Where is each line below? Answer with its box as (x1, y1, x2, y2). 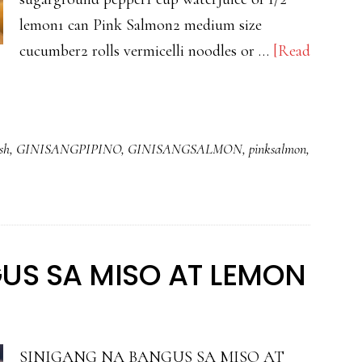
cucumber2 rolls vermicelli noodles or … (19, 41, 273, 61)
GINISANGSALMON (128, 140, 242, 158)
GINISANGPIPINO (16, 140, 121, 158)
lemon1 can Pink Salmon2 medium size (19, 15, 262, 35)
